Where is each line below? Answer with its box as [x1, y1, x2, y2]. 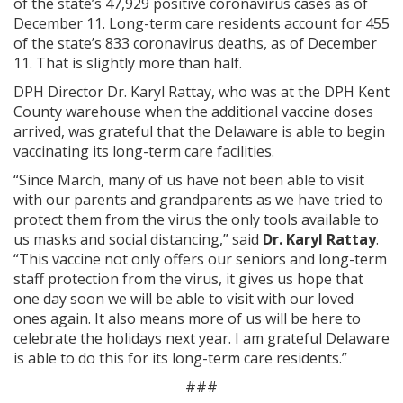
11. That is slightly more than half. [13, 53, 242, 74]
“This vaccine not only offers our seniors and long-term [13, 249, 387, 270]
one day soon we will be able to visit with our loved [13, 289, 354, 309]
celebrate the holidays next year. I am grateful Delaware [13, 328, 390, 349]
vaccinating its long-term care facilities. [13, 141, 274, 162]
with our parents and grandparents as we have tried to [13, 190, 383, 210]
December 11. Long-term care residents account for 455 [13, 13, 390, 34]
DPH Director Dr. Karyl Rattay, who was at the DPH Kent [13, 82, 390, 103]
